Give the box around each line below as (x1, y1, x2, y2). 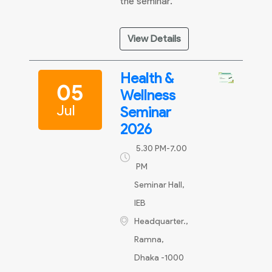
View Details (127, 33, 181, 44)
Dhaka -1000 (134, 253, 184, 263)
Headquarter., (134, 216, 188, 226)
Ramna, (134, 234, 164, 245)
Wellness (120, 86, 175, 104)
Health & (120, 69, 174, 87)
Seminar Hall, (134, 180, 185, 190)
